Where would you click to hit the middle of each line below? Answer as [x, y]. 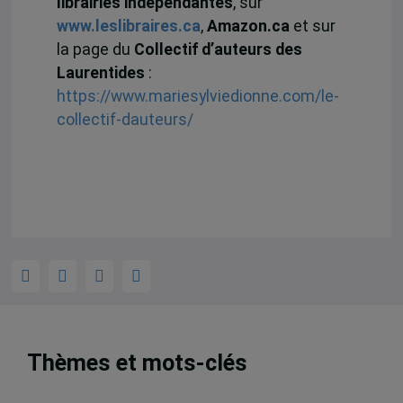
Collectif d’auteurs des [218, 50]
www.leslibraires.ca [128, 27]
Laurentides [100, 73]
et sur [312, 27]
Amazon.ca [248, 27]
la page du [95, 50]
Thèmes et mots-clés [138, 363]
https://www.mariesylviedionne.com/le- [197, 97]
